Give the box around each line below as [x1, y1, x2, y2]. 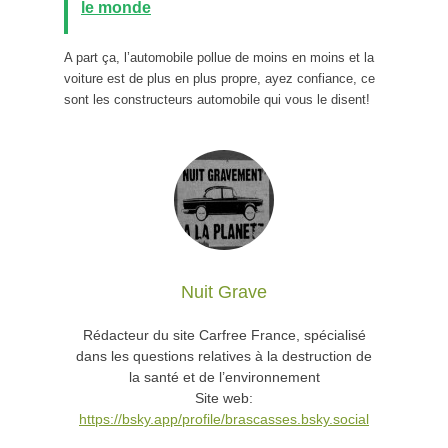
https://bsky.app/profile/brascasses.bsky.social [79, 411, 369, 427]
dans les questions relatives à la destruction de [76, 348, 372, 364]
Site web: [195, 390, 253, 406]
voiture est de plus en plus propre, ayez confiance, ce [64, 71, 375, 86]
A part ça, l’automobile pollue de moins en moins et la [64, 50, 374, 65]
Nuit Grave [181, 282, 267, 302]
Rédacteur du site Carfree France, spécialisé [82, 327, 366, 343]
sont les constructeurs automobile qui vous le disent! [64, 92, 370, 107]
